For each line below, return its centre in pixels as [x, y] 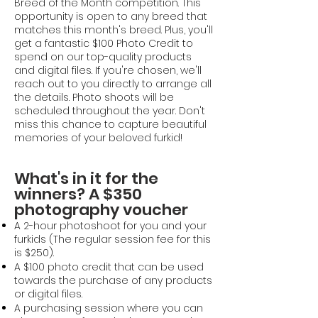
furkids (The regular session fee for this [113, 239]
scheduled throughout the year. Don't [110, 111]
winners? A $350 [78, 194]
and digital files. [55, 70]
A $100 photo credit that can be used [109, 267]
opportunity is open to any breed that [111, 16]
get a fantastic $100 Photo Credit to [104, 43]
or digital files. [48, 294]
